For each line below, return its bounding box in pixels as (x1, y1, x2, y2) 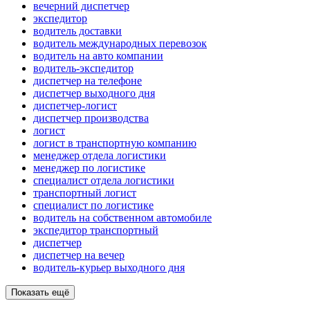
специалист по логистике (33, 199, 154, 212)
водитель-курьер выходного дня (33, 262, 185, 274)
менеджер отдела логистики (33, 149, 166, 162)
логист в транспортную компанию (33, 137, 197, 149)
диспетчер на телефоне (33, 75, 142, 87)
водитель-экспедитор (33, 62, 134, 75)
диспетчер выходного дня (33, 87, 155, 100)
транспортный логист (33, 187, 136, 199)
